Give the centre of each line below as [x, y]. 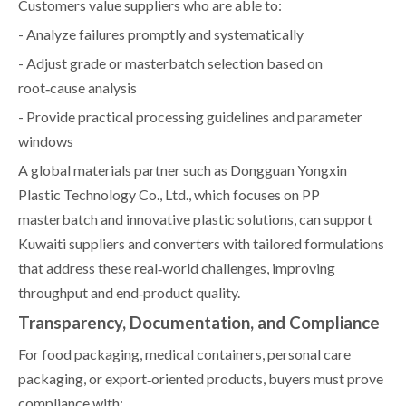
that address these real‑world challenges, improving [177, 267]
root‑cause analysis [77, 87]
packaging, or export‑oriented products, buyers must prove [201, 378]
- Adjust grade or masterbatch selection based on [170, 63]
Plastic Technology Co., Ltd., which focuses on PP [169, 194]
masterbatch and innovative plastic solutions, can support [195, 218]
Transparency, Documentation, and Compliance [199, 322]
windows [46, 140]
